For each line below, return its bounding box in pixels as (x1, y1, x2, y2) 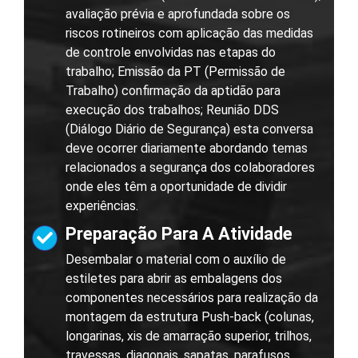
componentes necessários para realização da (66, 290, 318, 306)
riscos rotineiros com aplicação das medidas (66, 26, 313, 42)
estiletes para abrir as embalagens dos (66, 271, 282, 287)
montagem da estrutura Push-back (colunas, (66, 309, 314, 325)
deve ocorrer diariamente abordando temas (66, 141, 308, 157)
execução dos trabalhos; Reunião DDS (66, 102, 279, 118)
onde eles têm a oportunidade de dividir (66, 179, 287, 195)
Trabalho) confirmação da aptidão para (66, 83, 280, 99)
